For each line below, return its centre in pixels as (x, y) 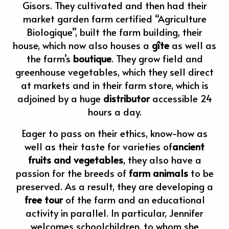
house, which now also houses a (82, 45)
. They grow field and (157, 58)
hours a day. (114, 111)
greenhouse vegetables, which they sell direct (114, 71)
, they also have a (162, 159)
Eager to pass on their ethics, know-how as (114, 133)
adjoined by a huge (60, 98)
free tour (43, 199)
